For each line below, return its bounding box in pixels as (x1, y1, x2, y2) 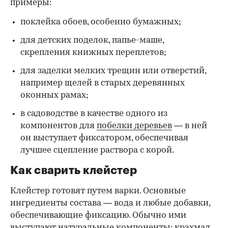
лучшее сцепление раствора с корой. (20, 146, 174, 155)
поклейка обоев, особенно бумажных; (20, 17, 181, 26)
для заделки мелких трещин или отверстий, (20, 66, 206, 75)
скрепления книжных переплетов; (20, 48, 166, 57)
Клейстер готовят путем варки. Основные (10, 186, 186, 195)
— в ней (172, 121, 207, 130)
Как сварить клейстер (10, 164, 137, 176)
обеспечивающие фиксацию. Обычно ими (10, 211, 186, 220)
